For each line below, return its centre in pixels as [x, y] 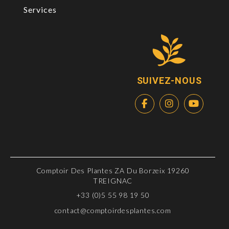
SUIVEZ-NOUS [169, 80]
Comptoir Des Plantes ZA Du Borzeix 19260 [113, 170]
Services [40, 9]
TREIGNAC [113, 181]
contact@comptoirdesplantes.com [113, 210]
